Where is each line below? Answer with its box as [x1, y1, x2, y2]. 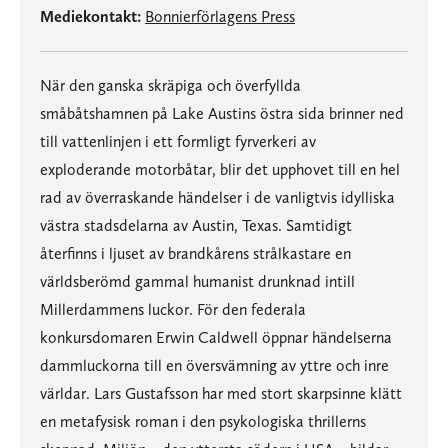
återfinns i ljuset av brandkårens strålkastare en [40, 244, 351, 263]
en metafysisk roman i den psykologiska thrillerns [40, 412, 366, 431]
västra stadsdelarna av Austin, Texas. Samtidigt [40, 216, 352, 235]
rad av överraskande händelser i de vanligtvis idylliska [40, 188, 395, 207]
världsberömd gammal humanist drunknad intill [40, 272, 355, 291]
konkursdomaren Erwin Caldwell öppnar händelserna [40, 328, 392, 347]
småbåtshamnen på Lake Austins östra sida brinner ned [40, 104, 404, 123]
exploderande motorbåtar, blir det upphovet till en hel [40, 160, 400, 179]
